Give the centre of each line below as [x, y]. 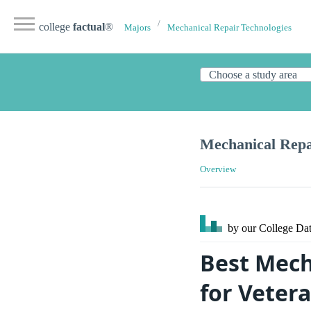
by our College [260, 228]
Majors [137, 28]
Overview [218, 170]
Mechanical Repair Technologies [229, 28]
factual [89, 27]
